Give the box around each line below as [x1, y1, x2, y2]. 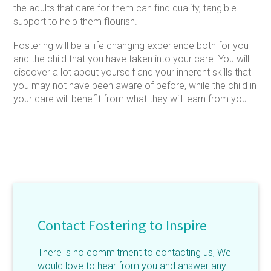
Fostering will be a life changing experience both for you [13, 40, 249, 52]
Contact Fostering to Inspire [38, 216, 207, 235]
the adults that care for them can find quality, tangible [13, 2, 237, 15]
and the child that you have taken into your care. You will [13, 53, 250, 65]
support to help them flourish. [13, 16, 138, 28]
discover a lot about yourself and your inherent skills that [13, 67, 252, 79]
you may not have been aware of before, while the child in [13, 80, 257, 92]
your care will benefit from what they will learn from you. [13, 93, 250, 105]
